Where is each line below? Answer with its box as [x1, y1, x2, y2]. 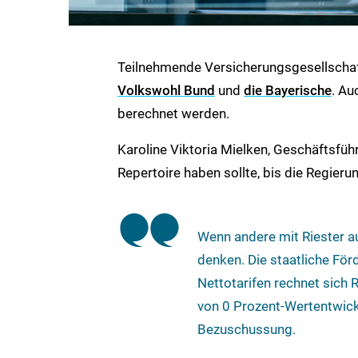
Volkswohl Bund [117, 82, 215, 98]
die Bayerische [244, 82, 332, 98]
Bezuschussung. [197, 320, 296, 337]
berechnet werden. [117, 105, 229, 121]
